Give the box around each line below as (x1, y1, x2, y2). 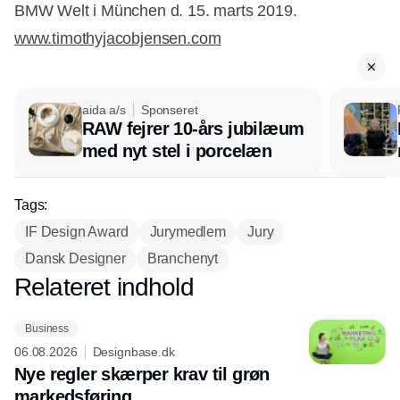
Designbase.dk (92, 345, 175, 360)
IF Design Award (25, 224, 129, 240)
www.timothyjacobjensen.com (14, 29, 221, 48)
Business (25, 321, 70, 335)
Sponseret (140, 103, 198, 118)
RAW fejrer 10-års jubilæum (82, 119, 304, 139)
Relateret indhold (14, 273, 194, 302)
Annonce (175, 279, 225, 295)
